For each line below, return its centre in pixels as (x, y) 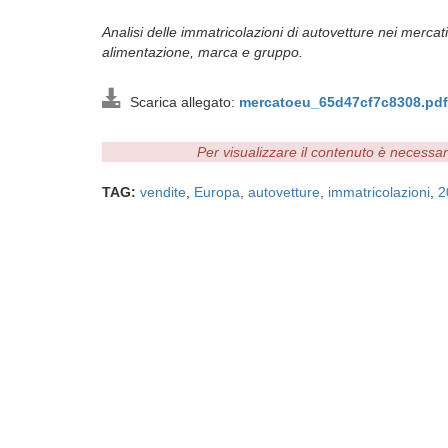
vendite (163, 192)
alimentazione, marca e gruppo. (204, 52)
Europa (217, 192)
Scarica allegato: (180, 102)
